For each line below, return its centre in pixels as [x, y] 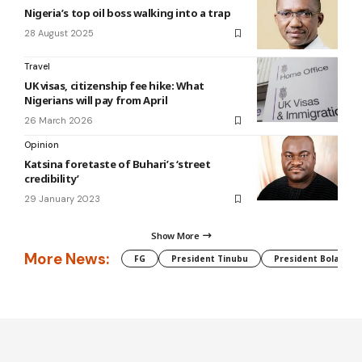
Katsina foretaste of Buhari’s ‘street [118, 164]
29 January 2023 [62, 199]
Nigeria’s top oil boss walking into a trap [128, 13]
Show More [175, 236]
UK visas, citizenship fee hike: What [114, 86]
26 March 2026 [59, 121]
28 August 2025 [59, 34]
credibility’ [52, 179]
